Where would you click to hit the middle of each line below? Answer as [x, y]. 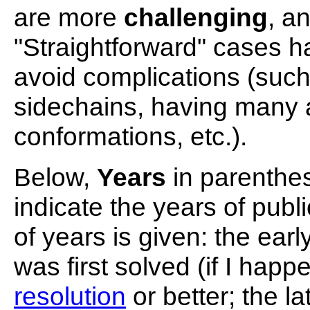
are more [69, 17]
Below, [55, 177]
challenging [196, 17]
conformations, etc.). [130, 136]
